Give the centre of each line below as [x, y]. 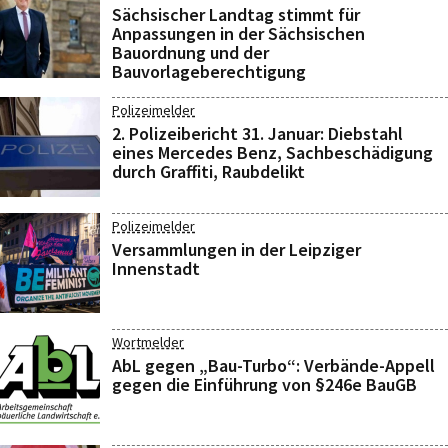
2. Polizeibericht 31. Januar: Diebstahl [257, 133]
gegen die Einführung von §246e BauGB [264, 384]
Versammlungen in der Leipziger [236, 249]
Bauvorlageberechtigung [209, 71]
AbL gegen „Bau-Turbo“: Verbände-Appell [273, 365]
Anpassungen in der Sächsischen [238, 33]
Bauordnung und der [190, 52]
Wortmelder [148, 342]
